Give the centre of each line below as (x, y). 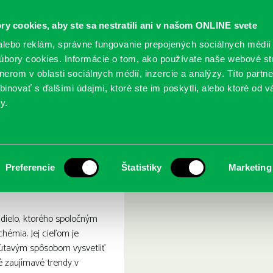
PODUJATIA (120, 83)
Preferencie (30, 167)
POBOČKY (190, 83)
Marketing (250, 167)
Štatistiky (142, 167)
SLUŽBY (50, 83)
